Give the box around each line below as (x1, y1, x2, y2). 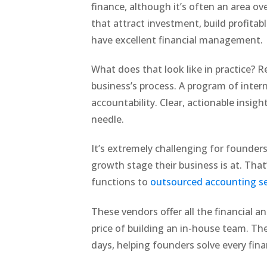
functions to (91, 175, 151, 189)
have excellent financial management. (91, 33, 266, 46)
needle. (91, 113, 127, 126)
